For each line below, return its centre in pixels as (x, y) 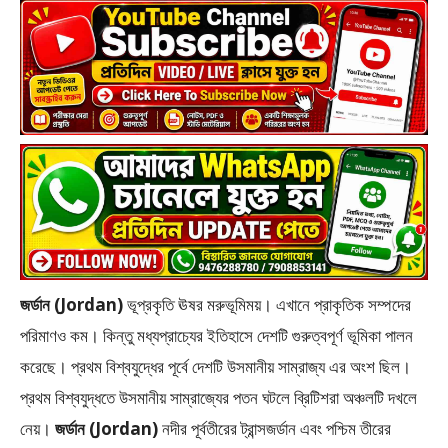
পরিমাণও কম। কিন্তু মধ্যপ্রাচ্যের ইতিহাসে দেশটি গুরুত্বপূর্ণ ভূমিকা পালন (216, 335)
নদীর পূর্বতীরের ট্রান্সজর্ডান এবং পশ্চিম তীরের (274, 428)
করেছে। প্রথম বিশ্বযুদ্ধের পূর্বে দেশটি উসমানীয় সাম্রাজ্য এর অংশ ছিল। (215, 366)
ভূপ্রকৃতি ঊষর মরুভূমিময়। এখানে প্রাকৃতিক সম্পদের (267, 304)
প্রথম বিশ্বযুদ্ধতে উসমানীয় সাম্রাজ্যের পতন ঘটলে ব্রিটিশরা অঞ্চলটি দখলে (218, 397)
